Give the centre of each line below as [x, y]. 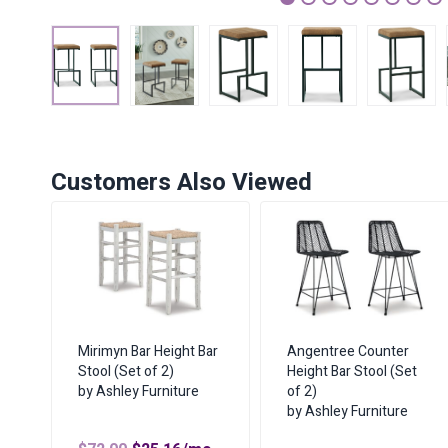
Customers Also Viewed [181, 183]
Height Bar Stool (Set [351, 372]
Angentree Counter [347, 352]
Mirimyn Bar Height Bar [148, 352]
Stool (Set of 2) [126, 372]
